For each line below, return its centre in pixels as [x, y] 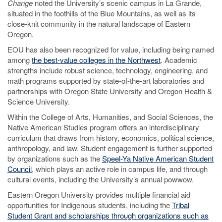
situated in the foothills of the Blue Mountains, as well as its [102, 13]
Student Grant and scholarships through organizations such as [108, 215]
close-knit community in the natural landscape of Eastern [99, 24]
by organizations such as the [55, 158]
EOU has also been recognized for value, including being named [111, 49]
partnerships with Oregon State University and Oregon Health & [110, 91]
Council [20, 169]
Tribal [181, 205]
